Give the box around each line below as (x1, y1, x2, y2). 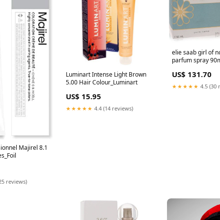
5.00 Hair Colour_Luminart (66, 78, 137, 86)
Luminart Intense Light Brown (66, 70, 146, 79)
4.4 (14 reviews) (93, 104, 133, 112)
